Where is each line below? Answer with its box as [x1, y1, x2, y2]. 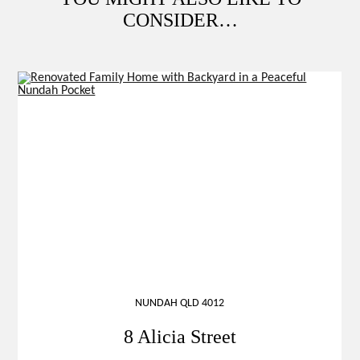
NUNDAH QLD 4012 [135, 297, 225, 309]
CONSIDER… [122, 10, 238, 31]
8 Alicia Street [123, 325, 236, 347]
